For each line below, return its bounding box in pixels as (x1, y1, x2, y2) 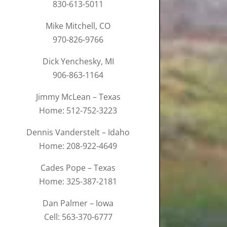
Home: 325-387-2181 (39, 176, 118, 187)
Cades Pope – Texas (41, 162, 116, 174)
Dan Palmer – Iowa (43, 198, 114, 209)
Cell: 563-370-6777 (44, 211, 112, 223)
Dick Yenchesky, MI (42, 56, 114, 67)
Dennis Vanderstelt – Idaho (26, 127, 130, 138)
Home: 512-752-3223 (39, 105, 118, 117)
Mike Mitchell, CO (46, 20, 111, 32)
